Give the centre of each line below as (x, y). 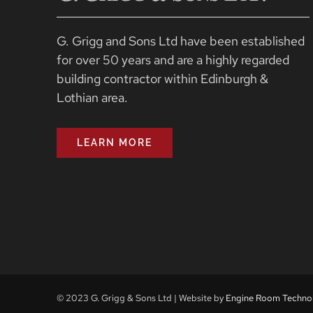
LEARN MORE (114, 142)
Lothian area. (93, 97)
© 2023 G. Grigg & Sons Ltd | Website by (141, 298)
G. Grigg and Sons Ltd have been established (180, 41)
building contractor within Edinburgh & (162, 78)
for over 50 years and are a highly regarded (173, 59)
